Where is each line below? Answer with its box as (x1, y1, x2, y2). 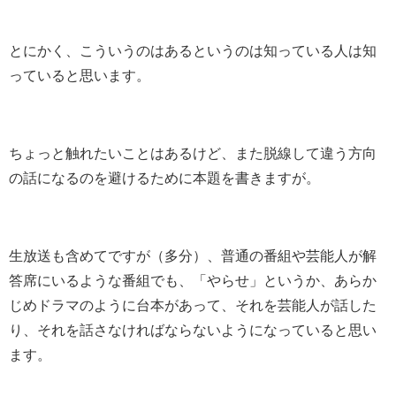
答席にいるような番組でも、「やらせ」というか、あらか (9, 272, 377, 287)
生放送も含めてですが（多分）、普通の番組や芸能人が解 (9, 247, 377, 263)
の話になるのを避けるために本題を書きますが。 (9, 170, 320, 185)
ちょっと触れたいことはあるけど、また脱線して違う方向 (9, 145, 377, 160)
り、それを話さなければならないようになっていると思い (9, 322, 377, 337)
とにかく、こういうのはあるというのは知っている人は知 (9, 42, 377, 57)
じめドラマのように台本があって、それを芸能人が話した (9, 297, 377, 312)
